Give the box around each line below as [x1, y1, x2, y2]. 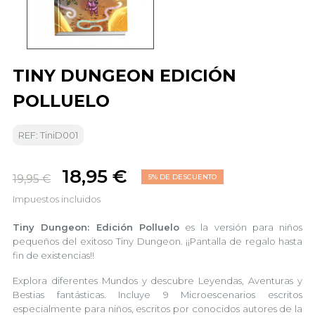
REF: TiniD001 [18, 129, 78, 141]
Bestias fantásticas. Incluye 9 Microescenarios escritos [13, 289, 302, 300]
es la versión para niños [179, 221, 302, 233]
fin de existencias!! [13, 250, 94, 261]
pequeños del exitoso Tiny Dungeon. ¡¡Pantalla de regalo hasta [13, 236, 302, 247]
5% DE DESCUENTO [148, 172, 217, 181]
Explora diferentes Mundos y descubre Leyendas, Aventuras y [13, 275, 302, 286]
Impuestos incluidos [13, 193, 101, 205]
